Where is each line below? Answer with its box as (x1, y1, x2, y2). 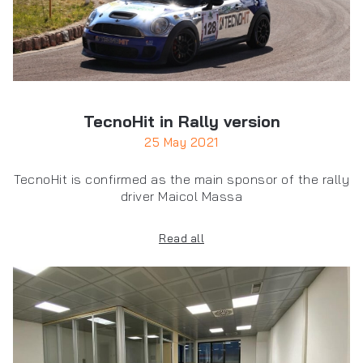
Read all (159, 232, 204, 246)
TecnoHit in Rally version (83, 111, 280, 132)
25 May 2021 (144, 135, 219, 151)
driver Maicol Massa (120, 188, 243, 205)
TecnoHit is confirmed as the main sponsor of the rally (14, 171, 349, 188)
